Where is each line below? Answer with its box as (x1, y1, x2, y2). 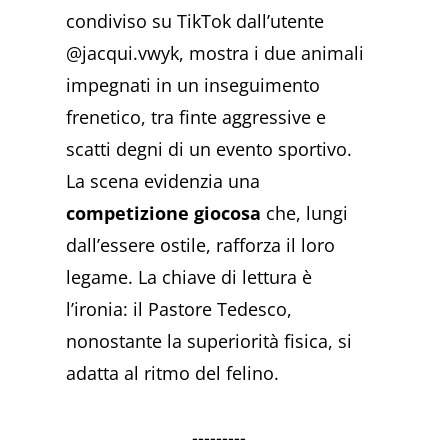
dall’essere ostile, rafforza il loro (66, 233, 336, 258)
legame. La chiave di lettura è (66, 265, 313, 290)
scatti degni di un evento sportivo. (66, 137, 353, 162)
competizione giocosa (66, 201, 262, 226)
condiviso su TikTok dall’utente (66, 9, 325, 34)
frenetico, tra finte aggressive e (66, 105, 327, 130)
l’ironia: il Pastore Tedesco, (66, 297, 293, 322)
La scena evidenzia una (66, 169, 261, 194)
